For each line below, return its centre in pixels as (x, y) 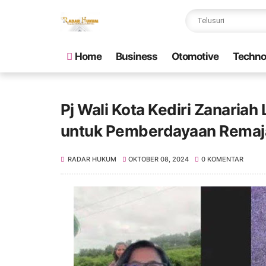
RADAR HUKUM (92, 159)
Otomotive (195, 56)
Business (137, 56)
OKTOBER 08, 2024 (159, 159)
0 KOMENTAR (222, 159)
